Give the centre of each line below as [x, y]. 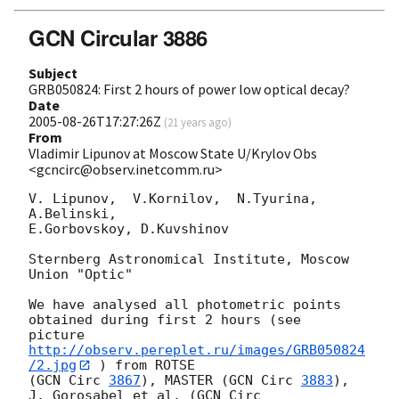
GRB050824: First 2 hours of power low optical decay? [189, 89]
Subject [53, 73]
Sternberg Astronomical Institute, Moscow [189, 259]
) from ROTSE [143, 365]
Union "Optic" [81, 274]
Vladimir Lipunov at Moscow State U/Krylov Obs [173, 153]
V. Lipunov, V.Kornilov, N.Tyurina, [173, 198]
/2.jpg [53, 365]
